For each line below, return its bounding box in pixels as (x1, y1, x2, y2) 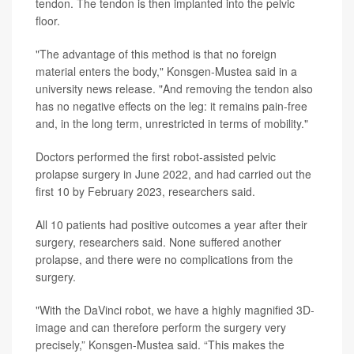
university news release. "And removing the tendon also (36, 81, 313, 97)
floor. (36, 13, 60, 29)
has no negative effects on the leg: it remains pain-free (36, 98, 307, 115)
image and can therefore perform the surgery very (36, 319, 286, 336)
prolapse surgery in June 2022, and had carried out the (36, 166, 311, 183)
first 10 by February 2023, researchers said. (36, 183, 255, 200)
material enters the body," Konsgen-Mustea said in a (36, 63, 297, 80)
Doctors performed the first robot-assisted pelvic (36, 149, 276, 165)
